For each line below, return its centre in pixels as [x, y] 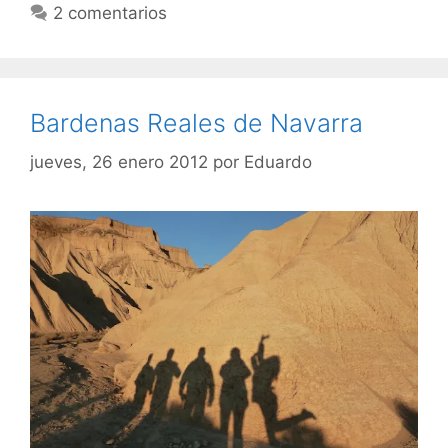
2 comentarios [110, 13]
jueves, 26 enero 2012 [119, 161]
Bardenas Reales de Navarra [196, 123]
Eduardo [278, 161]
